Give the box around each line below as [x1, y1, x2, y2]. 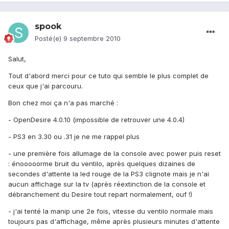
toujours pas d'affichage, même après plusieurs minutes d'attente [8, 217, 220, 226]
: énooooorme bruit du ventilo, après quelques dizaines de [8, 159, 195, 168]
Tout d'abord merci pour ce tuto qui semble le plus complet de [8, 72, 209, 80]
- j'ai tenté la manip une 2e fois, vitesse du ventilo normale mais [8, 207, 213, 216]
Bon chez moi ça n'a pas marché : [8, 99, 118, 107]
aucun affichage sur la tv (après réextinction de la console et [8, 180, 205, 189]
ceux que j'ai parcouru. [8, 82, 83, 90]
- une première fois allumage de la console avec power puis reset [8, 149, 221, 158]
